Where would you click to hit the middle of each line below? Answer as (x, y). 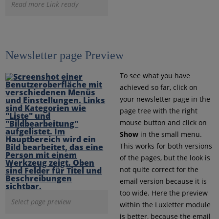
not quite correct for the (159, 169)
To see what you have (155, 75)
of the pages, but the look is (165, 157)
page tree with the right (158, 110)
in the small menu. (170, 134)
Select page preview (41, 201)
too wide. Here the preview (164, 193)
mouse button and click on (163, 122)
